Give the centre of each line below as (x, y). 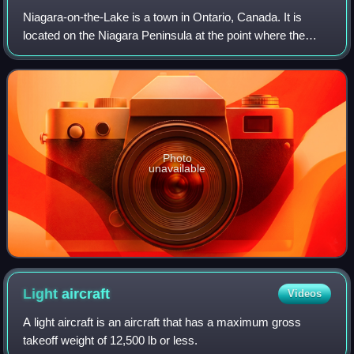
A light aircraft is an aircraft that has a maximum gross (162, 322)
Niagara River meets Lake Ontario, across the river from (168, 53)
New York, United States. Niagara (110, 71)
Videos (304, 294)
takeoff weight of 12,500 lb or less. (111, 341)
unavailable (177, 169)
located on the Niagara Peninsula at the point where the (164, 35)
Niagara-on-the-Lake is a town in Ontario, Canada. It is (163, 17)
